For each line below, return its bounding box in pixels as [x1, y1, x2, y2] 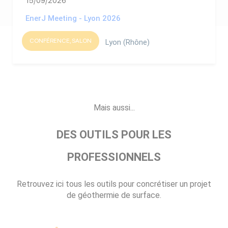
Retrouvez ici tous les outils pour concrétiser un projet [17, 179, 211, 189]
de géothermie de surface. [67, 190, 161, 200]
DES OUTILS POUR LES [56, 128, 172, 141]
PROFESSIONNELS [67, 150, 161, 163]
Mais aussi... [93, 102, 135, 112]
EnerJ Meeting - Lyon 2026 [25, 13, 121, 23]
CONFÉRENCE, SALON [29, 37, 92, 45]
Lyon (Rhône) [105, 37, 150, 47]
